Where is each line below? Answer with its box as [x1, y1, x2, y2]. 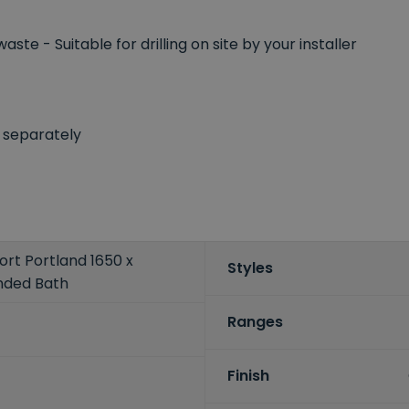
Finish [226, 365, 269, 387]
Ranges [226, 311, 283, 333]
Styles [226, 257, 273, 279]
